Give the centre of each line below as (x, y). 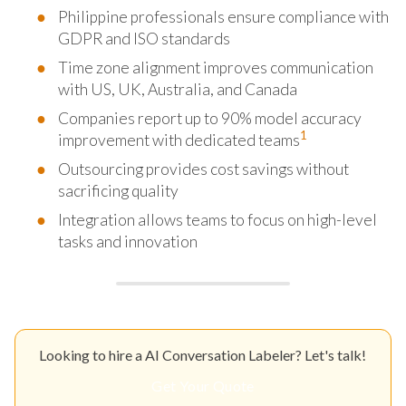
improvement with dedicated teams (179, 140)
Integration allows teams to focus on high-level (217, 219)
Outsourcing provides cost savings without (203, 169)
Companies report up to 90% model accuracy (210, 118)
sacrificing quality (118, 190)
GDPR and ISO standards (144, 38)
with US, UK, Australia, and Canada (178, 89)
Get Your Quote (203, 385)
